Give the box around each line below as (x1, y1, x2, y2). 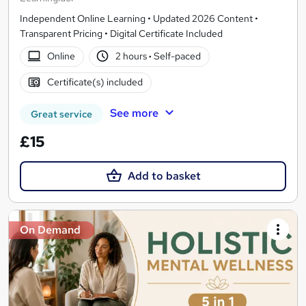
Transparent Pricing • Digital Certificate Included (20, 27, 223, 40)
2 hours (115, 50, 150, 63)
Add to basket (127, 168, 201, 183)
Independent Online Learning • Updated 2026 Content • (20, 12, 258, 25)
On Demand (20, 222, 81, 237)
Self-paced (152, 50, 201, 63)
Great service (31, 107, 92, 120)
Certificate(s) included (46, 76, 143, 89)
